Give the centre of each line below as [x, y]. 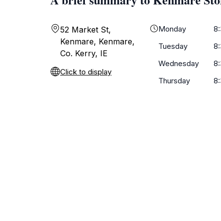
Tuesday [173, 46]
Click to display [86, 72]
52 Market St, [86, 30]
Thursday [174, 81]
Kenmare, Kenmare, [97, 41]
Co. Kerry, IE [84, 53]
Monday [172, 29]
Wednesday [178, 63]
